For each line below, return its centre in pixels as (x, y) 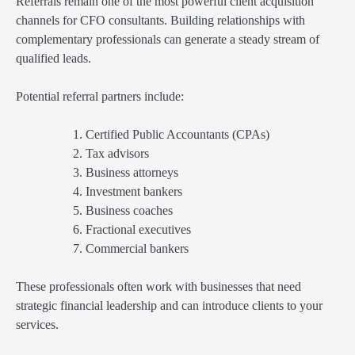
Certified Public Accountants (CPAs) (177, 135)
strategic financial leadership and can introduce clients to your (169, 306)
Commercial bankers (137, 249)
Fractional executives (138, 230)
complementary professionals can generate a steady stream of (168, 39)
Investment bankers (134, 192)
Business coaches (129, 211)
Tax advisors (117, 154)
